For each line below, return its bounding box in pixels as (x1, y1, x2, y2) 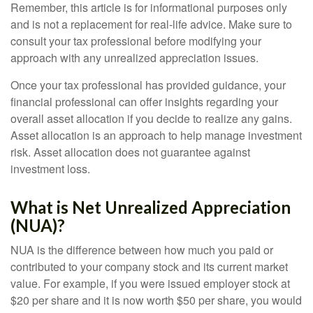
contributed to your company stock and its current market (10, 259, 288, 275)
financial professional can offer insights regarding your (10, 94, 278, 110)
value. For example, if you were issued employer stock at (10, 275, 290, 291)
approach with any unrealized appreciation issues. (10, 50, 259, 66)
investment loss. (10, 161, 90, 177)
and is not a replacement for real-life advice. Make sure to (10, 16, 292, 32)
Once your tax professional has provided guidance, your (10, 77, 286, 93)
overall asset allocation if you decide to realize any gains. (10, 110, 292, 126)
